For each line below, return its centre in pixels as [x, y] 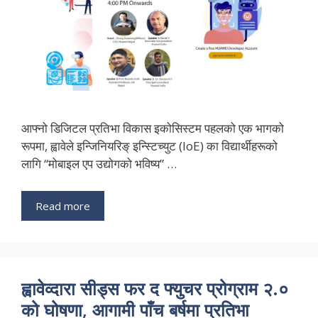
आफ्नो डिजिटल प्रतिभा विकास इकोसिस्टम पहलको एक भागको [153, 128]
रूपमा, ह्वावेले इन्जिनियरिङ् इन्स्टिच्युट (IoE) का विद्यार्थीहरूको [149, 146]
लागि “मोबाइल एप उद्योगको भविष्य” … [99, 164]
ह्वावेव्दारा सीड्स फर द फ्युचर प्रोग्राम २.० [155, 288]
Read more [63, 205]
